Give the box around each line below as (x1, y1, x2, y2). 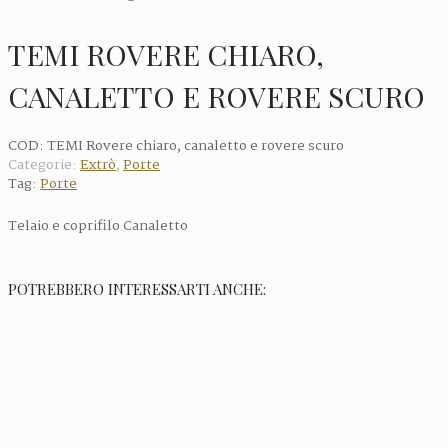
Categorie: (8, 153, 80, 176)
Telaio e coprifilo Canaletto (8, 214, 188, 237)
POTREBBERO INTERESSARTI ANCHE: (8, 278, 266, 299)
